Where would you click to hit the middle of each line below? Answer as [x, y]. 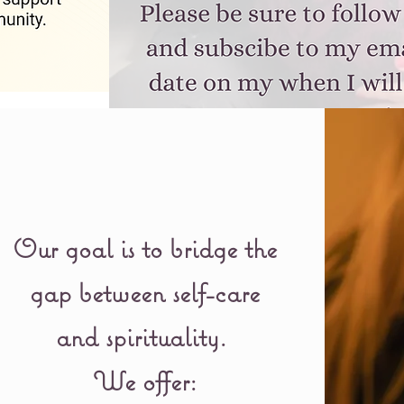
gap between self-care [144, 293]
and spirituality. [144, 337]
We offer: [144, 381]
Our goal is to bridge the [144, 248]
